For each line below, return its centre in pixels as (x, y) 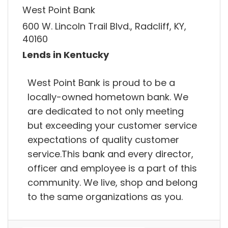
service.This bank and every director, (110, 154)
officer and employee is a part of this (112, 168)
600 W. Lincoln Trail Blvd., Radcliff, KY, (104, 26)
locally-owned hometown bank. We (108, 97)
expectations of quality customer (103, 139)
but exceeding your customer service (112, 125)
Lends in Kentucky (66, 55)
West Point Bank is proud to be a (101, 82)
